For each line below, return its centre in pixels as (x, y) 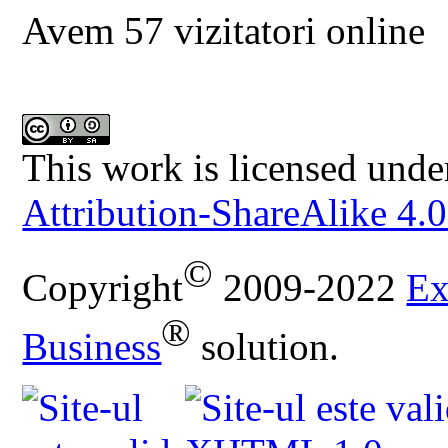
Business (92, 347)
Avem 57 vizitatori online (224, 31)
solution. (265, 347)
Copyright (103, 288)
